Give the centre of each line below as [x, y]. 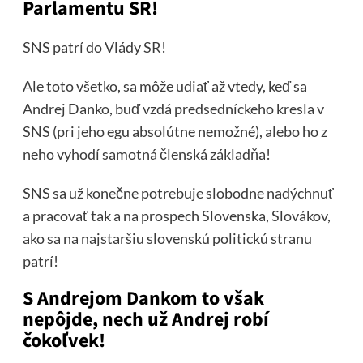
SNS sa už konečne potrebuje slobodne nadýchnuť [178, 192]
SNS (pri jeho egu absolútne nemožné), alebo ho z [175, 131]
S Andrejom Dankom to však [143, 298]
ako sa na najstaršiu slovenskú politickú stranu [167, 238]
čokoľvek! [64, 340]
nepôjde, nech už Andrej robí [145, 319]
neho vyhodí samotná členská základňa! [146, 154]
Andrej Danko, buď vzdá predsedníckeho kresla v [173, 108]
